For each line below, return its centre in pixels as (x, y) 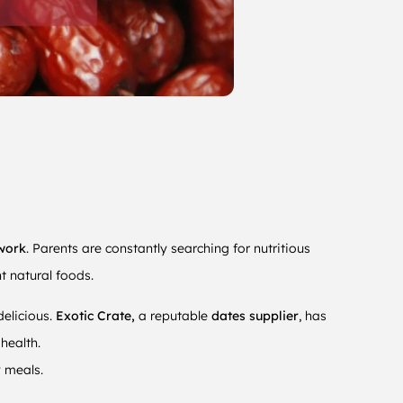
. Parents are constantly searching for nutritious (168, 249)
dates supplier (255, 316)
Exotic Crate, (95, 316)
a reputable (173, 316)
